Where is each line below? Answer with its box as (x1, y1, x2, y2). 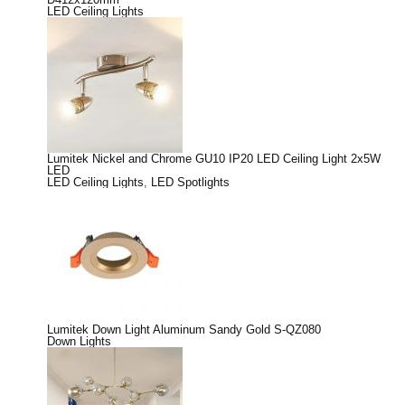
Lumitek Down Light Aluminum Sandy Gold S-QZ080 (47, 322, 321, 336)
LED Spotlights (151, 174, 230, 189)
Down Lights (47, 334, 111, 348)
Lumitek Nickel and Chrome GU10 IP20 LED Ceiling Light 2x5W (47, 151, 381, 165)
